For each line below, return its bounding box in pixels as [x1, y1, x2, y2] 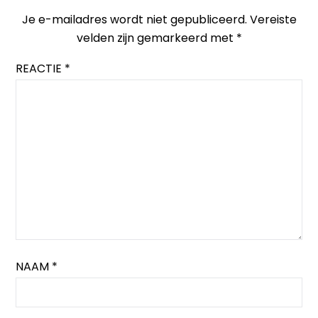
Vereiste [249, 11, 297, 28]
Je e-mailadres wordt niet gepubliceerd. [21, 11, 247, 28]
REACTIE [16, 60, 65, 77]
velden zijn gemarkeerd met [76, 30, 236, 47]
